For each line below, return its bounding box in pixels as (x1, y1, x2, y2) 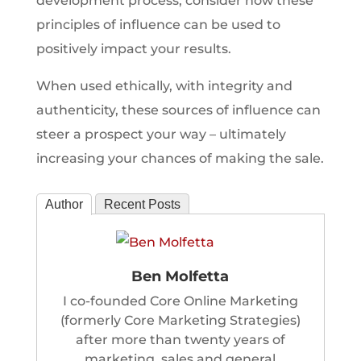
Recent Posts (103, 197, 180, 211)
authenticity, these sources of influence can (35, 102, 321, 118)
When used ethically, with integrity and (35, 78, 293, 93)
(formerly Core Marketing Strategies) (60, 313, 301, 328)
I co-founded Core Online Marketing (62, 293, 298, 309)
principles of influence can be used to (35, 17, 280, 32)
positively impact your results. (35, 41, 231, 56)
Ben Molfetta (131, 268, 230, 285)
